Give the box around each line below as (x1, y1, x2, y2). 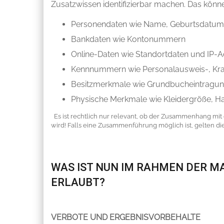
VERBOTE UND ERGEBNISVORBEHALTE (51, 212, 200, 222)
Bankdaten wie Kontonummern (71, 34, 185, 44)
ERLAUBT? (51, 176, 105, 189)
